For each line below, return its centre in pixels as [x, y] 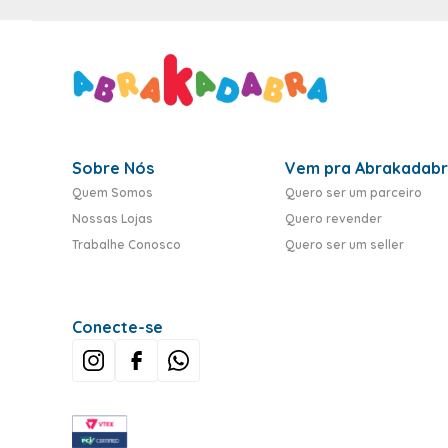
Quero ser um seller [344, 245]
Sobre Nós [113, 168]
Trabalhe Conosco [126, 245]
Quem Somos [112, 193]
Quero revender [333, 219]
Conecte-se [117, 327]
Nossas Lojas [112, 219]
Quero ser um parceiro [353, 193]
